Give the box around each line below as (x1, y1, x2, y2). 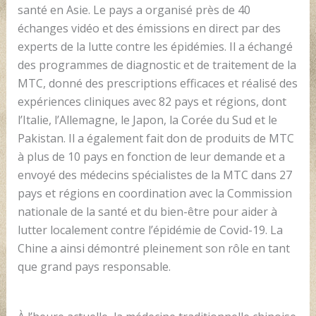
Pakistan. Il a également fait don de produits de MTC (17, 130, 294, 146)
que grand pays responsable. (17, 258, 171, 274)
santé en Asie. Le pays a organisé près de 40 (17, 1, 250, 18)
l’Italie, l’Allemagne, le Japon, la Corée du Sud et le (17, 111, 277, 128)
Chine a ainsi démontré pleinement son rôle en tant (17, 240, 290, 256)
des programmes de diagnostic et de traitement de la (17, 56, 296, 73)
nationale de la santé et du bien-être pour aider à (17, 203, 277, 219)
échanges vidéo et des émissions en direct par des (17, 20, 281, 36)
